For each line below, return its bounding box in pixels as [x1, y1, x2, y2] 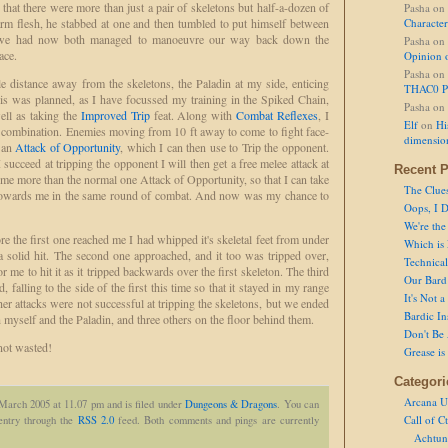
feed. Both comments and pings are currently [113, 413, 319, 427]
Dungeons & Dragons [184, 397, 278, 411]
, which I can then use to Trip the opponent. [120, 139, 330, 155]
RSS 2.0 [77, 413, 114, 427]
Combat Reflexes [236, 107, 319, 123]
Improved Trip [80, 107, 150, 123]
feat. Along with [149, 107, 237, 123]
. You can [277, 397, 320, 411]
